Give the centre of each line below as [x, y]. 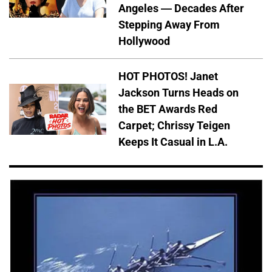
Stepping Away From [169, 25]
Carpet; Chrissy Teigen [174, 126]
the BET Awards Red [168, 109]
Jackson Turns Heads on [178, 93]
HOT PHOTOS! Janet [168, 76]
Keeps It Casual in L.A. [173, 142]
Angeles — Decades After [181, 8]
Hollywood [144, 41]
